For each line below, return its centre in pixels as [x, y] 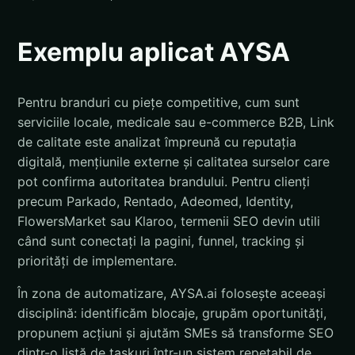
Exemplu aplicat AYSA [154, 52]
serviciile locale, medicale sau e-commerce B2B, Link [176, 122]
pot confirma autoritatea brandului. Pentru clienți [164, 182]
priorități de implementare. [97, 261]
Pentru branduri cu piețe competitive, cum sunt [158, 103]
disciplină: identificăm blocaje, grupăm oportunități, [172, 313]
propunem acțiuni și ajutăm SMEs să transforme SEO [176, 333]
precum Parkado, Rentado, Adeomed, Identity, [155, 202]
